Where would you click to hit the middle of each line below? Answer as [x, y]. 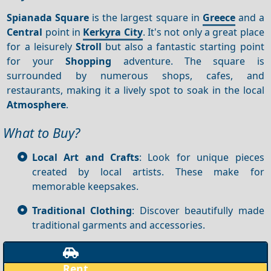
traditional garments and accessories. [119, 225]
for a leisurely [41, 46]
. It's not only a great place [203, 32]
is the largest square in [146, 17]
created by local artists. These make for [148, 171]
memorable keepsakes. [85, 186]
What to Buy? [41, 132]
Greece [219, 17]
